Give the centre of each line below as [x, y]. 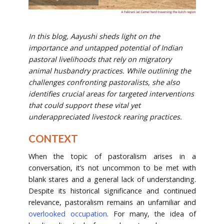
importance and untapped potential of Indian [105, 47]
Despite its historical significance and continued [112, 191]
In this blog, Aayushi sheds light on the [94, 36]
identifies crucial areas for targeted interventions [111, 93]
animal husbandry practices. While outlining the [109, 70]
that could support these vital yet [84, 105]
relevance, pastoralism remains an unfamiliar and [112, 202]
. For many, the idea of [151, 214]
